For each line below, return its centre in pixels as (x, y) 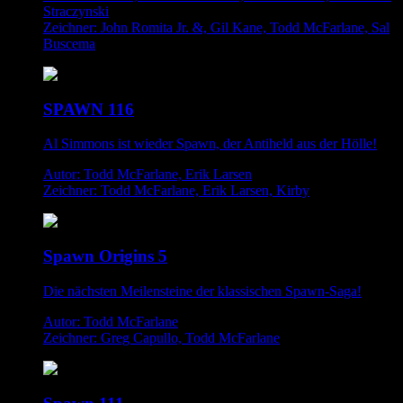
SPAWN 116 (89, 109)
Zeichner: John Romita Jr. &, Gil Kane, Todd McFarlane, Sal (216, 27)
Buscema (69, 43)
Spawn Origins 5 (105, 256)
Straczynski (76, 11)
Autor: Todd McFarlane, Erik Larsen (148, 175)
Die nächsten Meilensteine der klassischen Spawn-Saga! (202, 291)
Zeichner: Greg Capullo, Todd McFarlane (161, 337)
